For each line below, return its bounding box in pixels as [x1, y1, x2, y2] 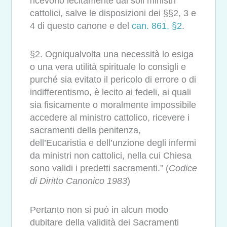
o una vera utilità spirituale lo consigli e [30, 62, 186, 72]
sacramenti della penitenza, [30, 125, 141, 136]
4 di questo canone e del [30, 20, 132, 31]
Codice [169, 163, 197, 174]
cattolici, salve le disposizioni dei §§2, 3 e [30, 8, 196, 18]
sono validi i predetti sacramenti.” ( [30, 163, 169, 174]
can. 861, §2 [132, 20, 182, 31]
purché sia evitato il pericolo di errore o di [30, 74, 196, 85]
